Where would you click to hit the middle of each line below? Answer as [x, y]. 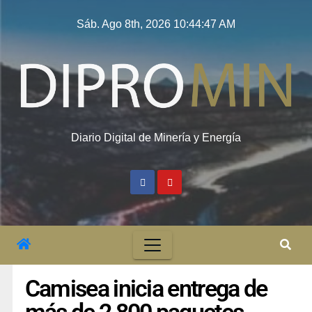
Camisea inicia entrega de [146, 289]
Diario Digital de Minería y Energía [156, 137]
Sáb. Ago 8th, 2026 [125, 24]
